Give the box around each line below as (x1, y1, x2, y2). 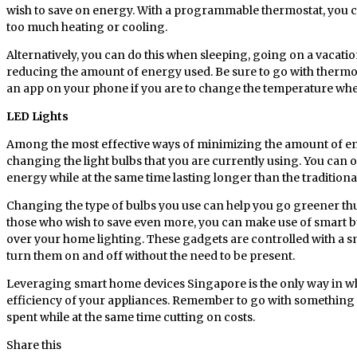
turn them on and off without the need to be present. (6, 248, 295, 263)
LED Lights (6, 108, 69, 124)
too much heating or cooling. (6, 19, 167, 34)
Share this (6, 337, 61, 352)
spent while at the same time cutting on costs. (6, 309, 255, 324)
